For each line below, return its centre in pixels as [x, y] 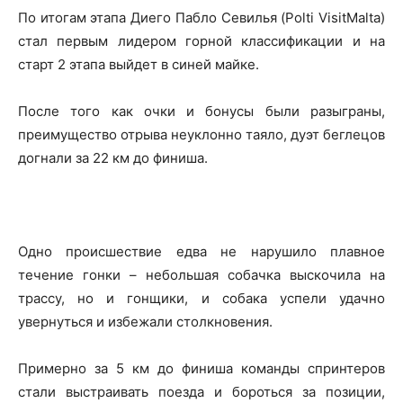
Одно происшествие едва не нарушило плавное [201, 251]
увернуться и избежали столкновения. [145, 321]
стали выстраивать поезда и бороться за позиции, [201, 391]
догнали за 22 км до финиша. [113, 157]
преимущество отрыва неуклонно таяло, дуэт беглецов [201, 134]
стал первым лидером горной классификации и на [201, 40]
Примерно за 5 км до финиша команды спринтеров [201, 368]
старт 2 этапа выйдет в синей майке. [139, 64]
